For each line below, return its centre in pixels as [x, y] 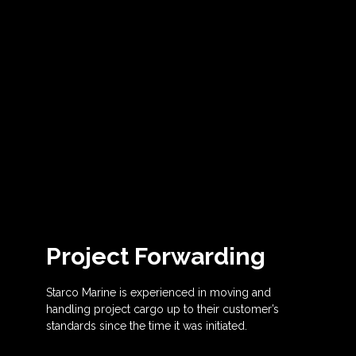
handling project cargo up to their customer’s [163, 309]
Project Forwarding [156, 256]
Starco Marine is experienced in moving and [159, 292]
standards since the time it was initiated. [147, 326]
